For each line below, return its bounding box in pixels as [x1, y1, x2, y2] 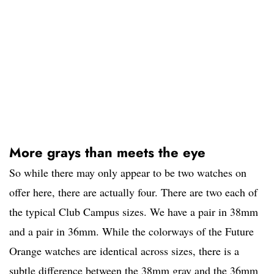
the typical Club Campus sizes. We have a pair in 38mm [9, 204, 258, 220]
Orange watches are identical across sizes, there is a [9, 243, 239, 259]
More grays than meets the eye [9, 143, 206, 163]
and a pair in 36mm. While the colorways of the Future [9, 224, 254, 239]
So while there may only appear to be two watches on [9, 165, 246, 180]
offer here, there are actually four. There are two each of [9, 185, 257, 200]
